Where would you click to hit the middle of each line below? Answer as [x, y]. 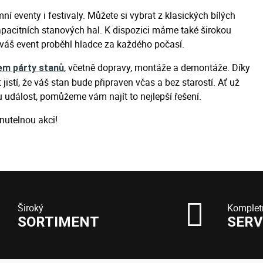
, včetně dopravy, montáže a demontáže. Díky [157, 68]
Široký [31, 208]
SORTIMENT [59, 222]
